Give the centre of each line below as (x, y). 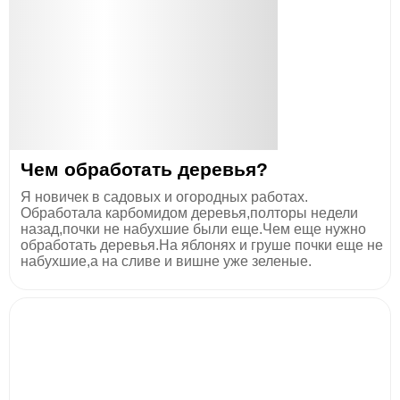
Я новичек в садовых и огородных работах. (164, 197)
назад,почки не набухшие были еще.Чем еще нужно (193, 229)
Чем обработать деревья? (144, 169)
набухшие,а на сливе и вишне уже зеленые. (166, 261)
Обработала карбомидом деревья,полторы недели (189, 213)
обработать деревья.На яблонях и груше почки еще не (202, 245)
